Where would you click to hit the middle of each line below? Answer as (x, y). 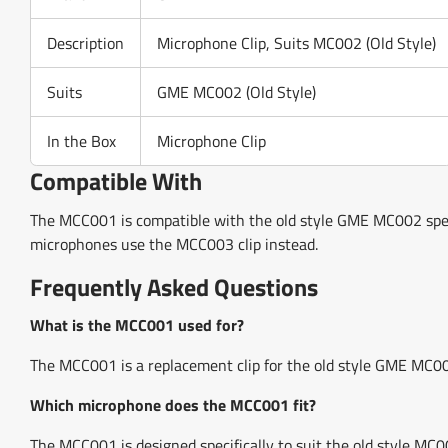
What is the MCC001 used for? (137, 324)
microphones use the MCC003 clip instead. (174, 243)
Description (85, 43)
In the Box (81, 141)
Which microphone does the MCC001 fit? (173, 404)
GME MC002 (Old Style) (236, 92)
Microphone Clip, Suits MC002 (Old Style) (296, 43)
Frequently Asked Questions (174, 286)
